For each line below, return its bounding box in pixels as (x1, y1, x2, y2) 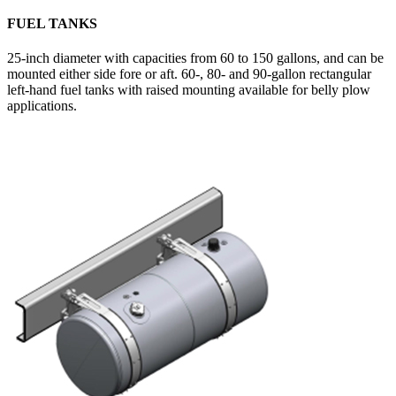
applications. (7, 97, 77, 113)
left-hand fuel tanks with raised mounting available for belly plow (7, 81, 370, 97)
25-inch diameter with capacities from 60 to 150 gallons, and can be (7, 49, 384, 65)
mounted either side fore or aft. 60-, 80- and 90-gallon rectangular (7, 65, 371, 81)
